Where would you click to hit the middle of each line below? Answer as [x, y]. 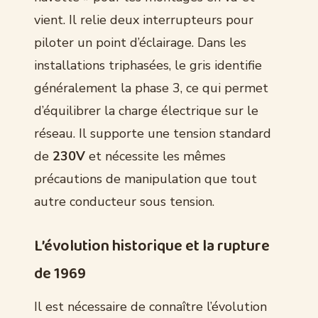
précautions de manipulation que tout [146, 179]
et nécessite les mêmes [155, 156]
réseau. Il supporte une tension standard [153, 133]
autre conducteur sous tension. [124, 201]
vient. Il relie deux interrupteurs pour [144, 20]
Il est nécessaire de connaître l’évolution [150, 306]
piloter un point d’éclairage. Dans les [140, 42]
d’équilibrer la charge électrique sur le [146, 110]
